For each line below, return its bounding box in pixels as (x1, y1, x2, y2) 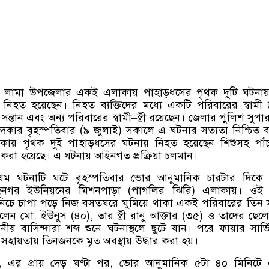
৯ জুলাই (83, 124, 118, 138)
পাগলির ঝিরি (131, 184, 192, 198)
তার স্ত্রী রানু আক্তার (97, 209, 178, 223)
